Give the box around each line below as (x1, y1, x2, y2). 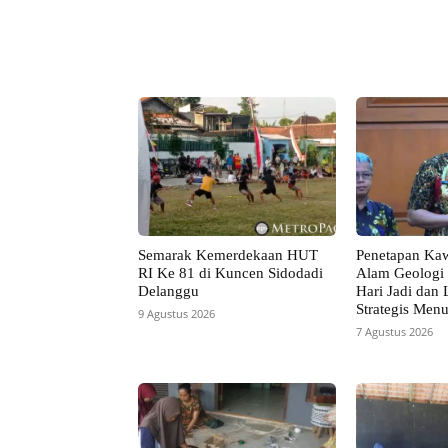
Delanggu (138, 282, 199, 299)
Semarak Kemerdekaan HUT (138, 246, 318, 263)
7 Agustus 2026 (355, 323, 433, 339)
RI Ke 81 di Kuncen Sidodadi (138, 264, 323, 281)
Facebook (334, 34, 379, 47)
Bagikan (208, 35, 248, 48)
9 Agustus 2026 (138, 305, 215, 321)
